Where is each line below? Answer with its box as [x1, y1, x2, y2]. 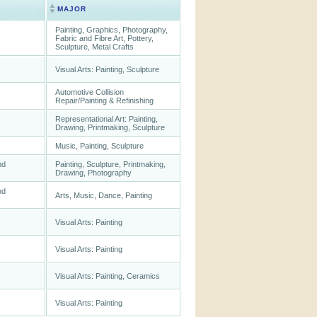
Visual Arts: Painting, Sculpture [55, 65, 159, 74]
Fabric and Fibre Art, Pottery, [55, 34, 154, 42]
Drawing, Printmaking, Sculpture [55, 123, 165, 132]
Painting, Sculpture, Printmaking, [55, 160, 166, 168]
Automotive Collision [55, 88, 124, 96]
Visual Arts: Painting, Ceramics [55, 272, 160, 280]
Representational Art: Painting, [55, 115, 158, 123]
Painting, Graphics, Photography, [55, 25, 168, 34]
